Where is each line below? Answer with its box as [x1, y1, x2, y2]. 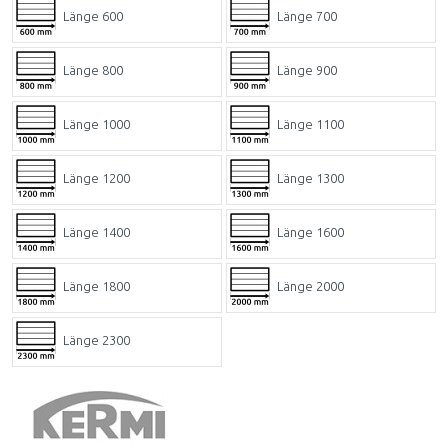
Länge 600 [63, 9, 123, 23]
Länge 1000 [63, 117, 130, 131]
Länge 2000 [277, 279, 344, 293]
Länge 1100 [277, 117, 344, 131]
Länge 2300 [63, 333, 130, 347]
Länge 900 [277, 63, 337, 77]
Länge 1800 [63, 279, 130, 293]
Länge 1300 [277, 171, 344, 185]
